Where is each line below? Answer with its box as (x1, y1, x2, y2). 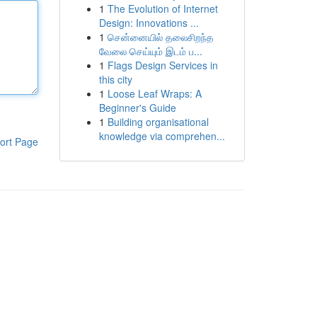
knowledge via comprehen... (98, 129, 225, 143)
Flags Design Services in (107, 58, 218, 72)
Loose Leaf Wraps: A (107, 86, 202, 100)
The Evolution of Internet (107, 1, 218, 16)
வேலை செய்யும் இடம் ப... (98, 44, 202, 58)
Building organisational (107, 115, 209, 129)
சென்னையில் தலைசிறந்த (107, 30, 214, 44)
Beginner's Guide (98, 100, 176, 115)
